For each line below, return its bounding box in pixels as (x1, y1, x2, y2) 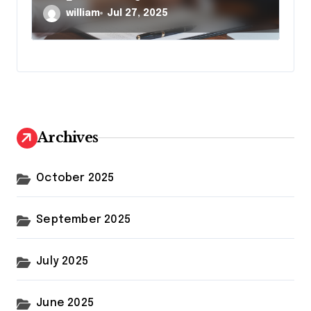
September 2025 (36, 213, 131, 226)
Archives (37, 128, 99, 146)
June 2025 (36, 296, 94, 309)
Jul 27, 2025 (107, 8, 169, 18)
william (66, 8, 100, 18)
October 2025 (36, 171, 115, 184)
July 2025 (36, 255, 89, 267)
